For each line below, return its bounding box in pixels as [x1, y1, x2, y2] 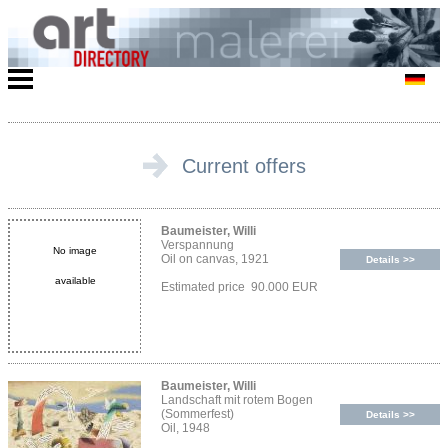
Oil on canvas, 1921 [161, 252, 269, 267]
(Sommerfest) [161, 407, 234, 422]
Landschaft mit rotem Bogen [161, 393, 313, 408]
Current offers [181, 155, 306, 178]
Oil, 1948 [161, 421, 210, 436]
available [54, 275, 96, 287]
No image [53, 245, 97, 257]
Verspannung [161, 238, 234, 253]
